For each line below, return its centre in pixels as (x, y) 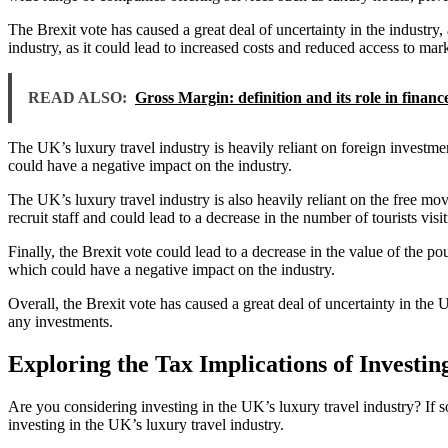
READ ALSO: (77, 98)
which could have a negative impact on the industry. (171, 270)
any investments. (60, 322)
